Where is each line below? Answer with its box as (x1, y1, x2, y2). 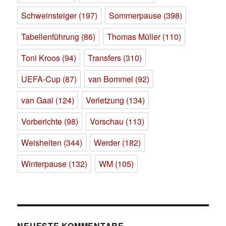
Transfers (88, 52, 122, 64)
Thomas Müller (107, 31, 161, 43)
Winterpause (21, 158, 67, 170)
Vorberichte (21, 116, 63, 128)
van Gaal (21, 94, 54, 106)
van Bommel (88, 73, 134, 85)
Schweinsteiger (21, 10, 77, 22)
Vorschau (90, 116, 124, 128)
